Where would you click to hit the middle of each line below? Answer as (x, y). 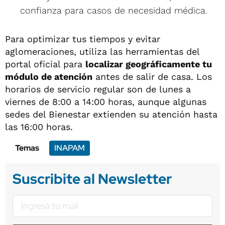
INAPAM (70, 148)
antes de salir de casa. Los (152, 76)
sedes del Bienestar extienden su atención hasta (111, 114)
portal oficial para (45, 64)
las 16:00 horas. (39, 127)
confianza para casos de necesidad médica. (114, 10)
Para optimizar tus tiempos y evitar (83, 39)
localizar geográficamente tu (149, 64)
